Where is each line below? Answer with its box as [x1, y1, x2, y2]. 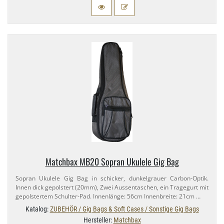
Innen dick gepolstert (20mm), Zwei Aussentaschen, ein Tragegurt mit [15, 183, 208, 192]
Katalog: [25, 205, 50, 213]
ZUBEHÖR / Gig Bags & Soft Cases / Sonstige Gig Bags [49, 205, 199, 213]
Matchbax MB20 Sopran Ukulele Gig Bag [45, 155, 179, 168]
